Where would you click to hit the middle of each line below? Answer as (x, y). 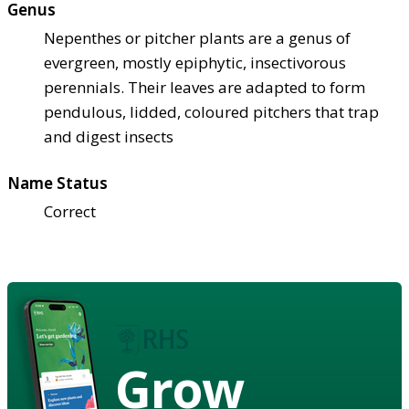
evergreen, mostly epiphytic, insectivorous (195, 62)
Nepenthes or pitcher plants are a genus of (197, 37)
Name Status (58, 183)
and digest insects (109, 136)
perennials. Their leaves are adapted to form (204, 87)
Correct (70, 211)
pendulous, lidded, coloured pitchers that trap (211, 111)
